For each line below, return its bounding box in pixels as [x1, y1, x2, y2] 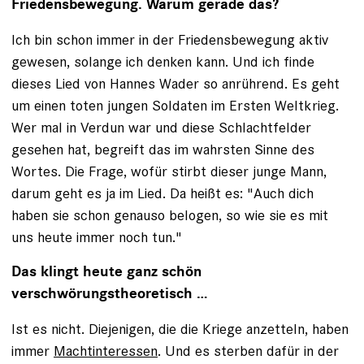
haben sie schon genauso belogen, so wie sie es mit [11, 206, 328, 224]
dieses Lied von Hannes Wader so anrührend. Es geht [11, 74, 340, 93]
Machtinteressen [54, 341, 158, 360]
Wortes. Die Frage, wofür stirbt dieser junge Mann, [11, 162, 327, 180]
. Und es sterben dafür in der [158, 341, 339, 360]
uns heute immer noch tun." [11, 227, 182, 246]
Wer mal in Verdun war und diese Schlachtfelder [11, 118, 311, 136]
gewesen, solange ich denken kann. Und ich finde [11, 52, 314, 71]
